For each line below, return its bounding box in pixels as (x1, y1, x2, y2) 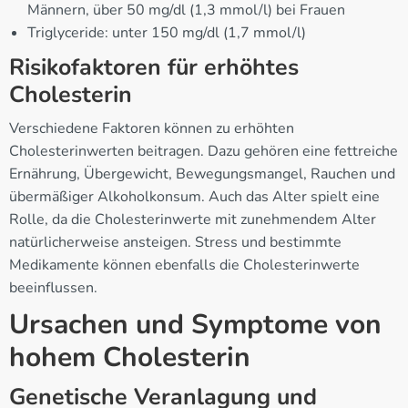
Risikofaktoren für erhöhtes (9, 51, 299, 83)
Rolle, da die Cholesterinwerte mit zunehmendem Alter (9, 209, 376, 229)
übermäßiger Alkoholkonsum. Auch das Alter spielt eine (9, 186, 380, 207)
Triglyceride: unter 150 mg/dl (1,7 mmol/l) (27, 22, 306, 43)
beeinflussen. (9, 277, 97, 298)
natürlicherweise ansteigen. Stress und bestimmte (9, 231, 342, 252)
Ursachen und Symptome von (9, 305, 382, 343)
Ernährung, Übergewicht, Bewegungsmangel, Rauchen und (9, 163, 395, 184)
